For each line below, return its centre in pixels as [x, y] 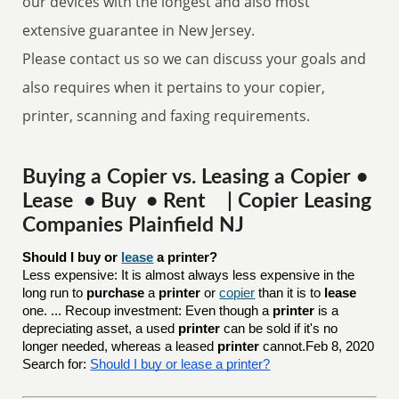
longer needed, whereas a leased [120, 346]
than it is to [290, 293]
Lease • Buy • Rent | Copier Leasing [197, 201]
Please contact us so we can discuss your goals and [195, 59]
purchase [116, 293]
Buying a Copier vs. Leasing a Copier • [198, 177]
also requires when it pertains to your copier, [174, 87]
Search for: [55, 364]
